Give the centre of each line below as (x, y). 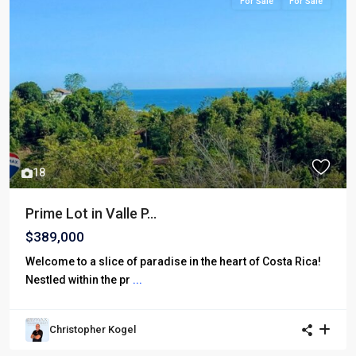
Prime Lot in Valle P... (91, 214)
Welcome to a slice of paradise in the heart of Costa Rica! (173, 262)
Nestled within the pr (79, 280)
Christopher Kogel (93, 330)
